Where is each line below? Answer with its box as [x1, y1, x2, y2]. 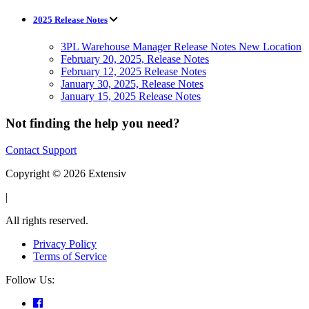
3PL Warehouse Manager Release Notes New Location [61, 41, 301, 53]
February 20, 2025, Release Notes [61, 53, 209, 66]
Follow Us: [6, 273, 54, 286]
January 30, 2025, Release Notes [61, 78, 203, 90]
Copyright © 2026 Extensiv [6, 167, 126, 179]
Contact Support [6, 143, 77, 156]
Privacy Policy [33, 237, 97, 250]
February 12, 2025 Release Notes [61, 66, 206, 78]
